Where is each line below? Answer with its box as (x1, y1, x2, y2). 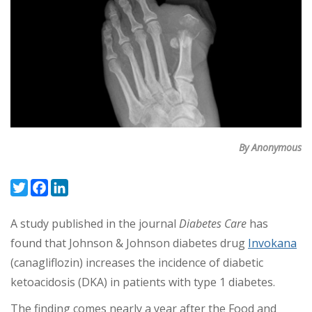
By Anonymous (239, 141, 302, 155)
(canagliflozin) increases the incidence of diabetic (10, 255, 263, 271)
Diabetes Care (179, 216, 247, 232)
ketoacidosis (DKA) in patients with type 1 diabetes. (10, 274, 275, 290)
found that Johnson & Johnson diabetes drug (10, 235, 248, 251)
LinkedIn (68, 178, 111, 194)
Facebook (48, 178, 97, 194)
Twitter (28, 178, 60, 194)
